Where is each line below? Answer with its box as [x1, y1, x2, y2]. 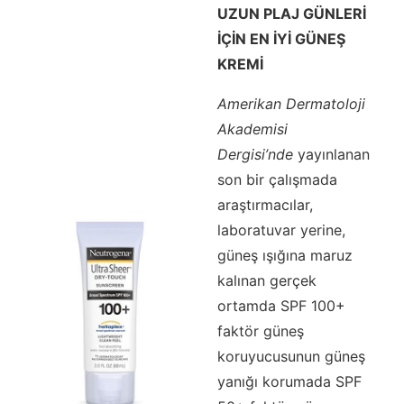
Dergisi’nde [216, 145, 293, 164]
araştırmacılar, [216, 196, 313, 215]
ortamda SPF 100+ [216, 297, 345, 316]
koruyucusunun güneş [216, 347, 365, 366]
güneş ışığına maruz [216, 246, 353, 265]
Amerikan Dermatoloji [216, 95, 365, 114]
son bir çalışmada [216, 170, 337, 189]
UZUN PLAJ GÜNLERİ [216, 5, 366, 23]
